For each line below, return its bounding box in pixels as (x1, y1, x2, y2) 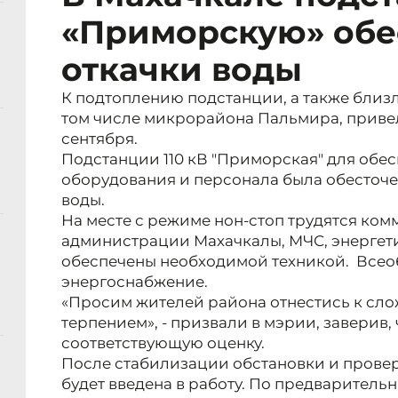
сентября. (61, 130, 138, 148)
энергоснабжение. (61, 273, 208, 291)
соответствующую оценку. (61, 334, 265, 353)
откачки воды (61, 50, 302, 90)
